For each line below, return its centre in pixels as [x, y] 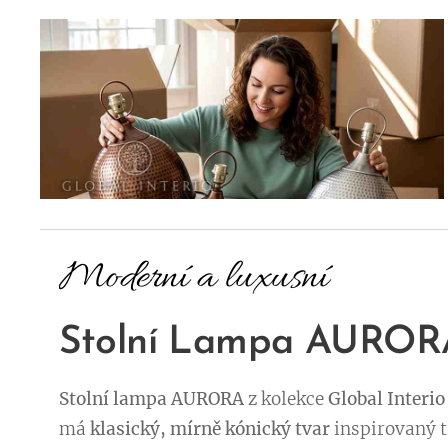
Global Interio [386, 399]
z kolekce [285, 399]
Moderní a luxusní [193, 279]
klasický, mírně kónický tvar [209, 429]
